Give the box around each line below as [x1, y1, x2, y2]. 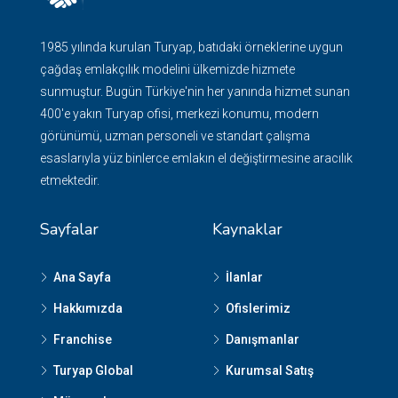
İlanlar [226, 270, 263, 284]
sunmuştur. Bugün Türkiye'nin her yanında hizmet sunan [40, 84, 350, 99]
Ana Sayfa [53, 270, 111, 284]
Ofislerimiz [226, 301, 291, 315]
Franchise [53, 332, 112, 346]
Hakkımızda [53, 301, 123, 315]
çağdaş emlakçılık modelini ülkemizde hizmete [40, 62, 295, 76]
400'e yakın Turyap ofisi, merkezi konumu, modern [40, 107, 319, 121]
